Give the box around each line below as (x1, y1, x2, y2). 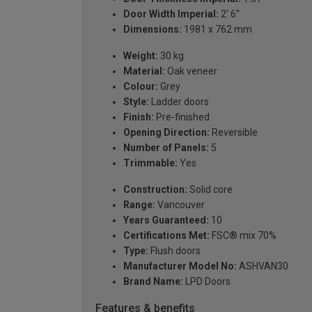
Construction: (123, 183, 187, 195)
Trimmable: (123, 157, 178, 169)
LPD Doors (183, 275, 231, 287)
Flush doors (148, 244, 201, 256)
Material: (123, 65, 165, 77)
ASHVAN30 (237, 260, 288, 272)
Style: (123, 95, 149, 107)
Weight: (123, 49, 158, 61)
